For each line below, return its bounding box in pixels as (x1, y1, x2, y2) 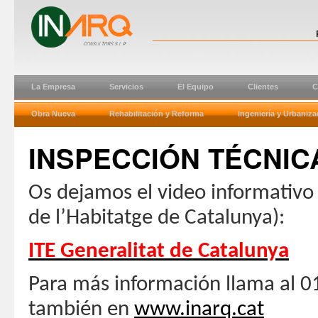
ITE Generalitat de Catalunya (28, 240, 289, 263)
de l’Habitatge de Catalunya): (28, 207, 285, 229)
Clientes (248, 82, 278, 91)
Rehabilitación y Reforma (109, 109, 204, 118)
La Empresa (31, 82, 75, 91)
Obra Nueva (31, 109, 75, 118)
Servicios (109, 82, 143, 91)
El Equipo (177, 82, 214, 91)
